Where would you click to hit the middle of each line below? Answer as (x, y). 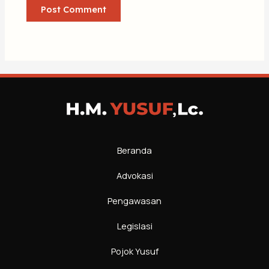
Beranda (134, 150)
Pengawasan (134, 201)
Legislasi (134, 226)
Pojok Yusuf (134, 251)
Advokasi (134, 176)
